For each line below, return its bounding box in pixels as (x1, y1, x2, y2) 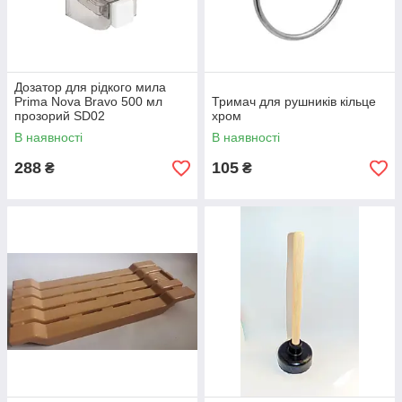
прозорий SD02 (14, 109, 105, 124)
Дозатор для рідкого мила (14, 80, 166, 95)
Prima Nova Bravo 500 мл (14, 94, 162, 109)
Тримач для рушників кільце (212, 94, 376, 109)
